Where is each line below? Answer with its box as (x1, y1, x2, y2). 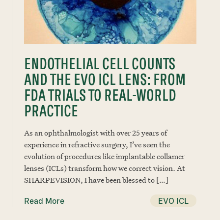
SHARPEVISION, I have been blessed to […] (24, 175, 168, 185)
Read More (24, 196, 64, 206)
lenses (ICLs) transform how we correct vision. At (24, 163, 185, 173)
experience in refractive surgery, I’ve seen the (24, 139, 170, 149)
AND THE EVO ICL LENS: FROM (24, 70, 186, 89)
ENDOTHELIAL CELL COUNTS (24, 54, 175, 73)
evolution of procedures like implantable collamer (24, 151, 185, 161)
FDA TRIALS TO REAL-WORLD (24, 85, 176, 105)
